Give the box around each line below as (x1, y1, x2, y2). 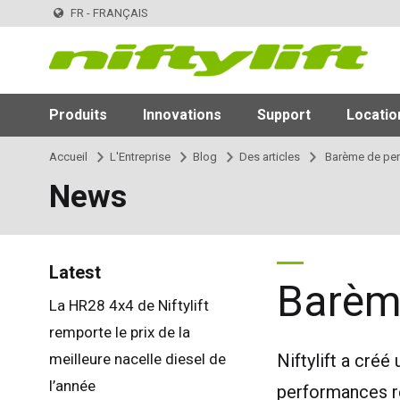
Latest (48, 261, 101, 283)
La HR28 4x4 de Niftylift (48, 296, 209, 314)
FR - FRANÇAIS (70, 6, 148, 20)
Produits (48, 105, 107, 123)
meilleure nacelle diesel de (48, 349, 226, 368)
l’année (48, 376, 96, 395)
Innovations (142, 105, 221, 123)
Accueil (48, 149, 87, 163)
